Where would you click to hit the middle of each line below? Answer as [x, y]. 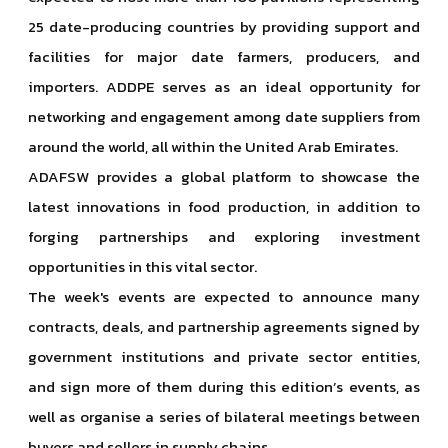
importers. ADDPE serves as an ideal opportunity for [224, 86]
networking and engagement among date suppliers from [224, 116]
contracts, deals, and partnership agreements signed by [224, 326]
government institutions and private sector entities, [224, 356]
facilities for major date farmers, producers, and [224, 56]
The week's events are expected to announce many [224, 296]
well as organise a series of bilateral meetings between [224, 416]
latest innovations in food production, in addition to [224, 206]
